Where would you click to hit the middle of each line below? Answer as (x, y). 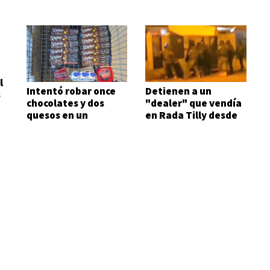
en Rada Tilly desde (192, 115)
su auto (163, 127)
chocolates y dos (65, 103)
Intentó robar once (71, 91)
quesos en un (57, 115)
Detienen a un (179, 91)
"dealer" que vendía (194, 103)
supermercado (61, 127)
